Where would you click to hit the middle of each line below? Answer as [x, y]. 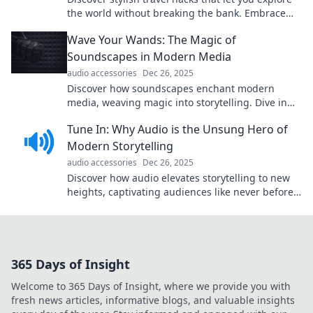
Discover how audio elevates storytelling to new [179, 178]
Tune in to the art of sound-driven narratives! [173, 206]
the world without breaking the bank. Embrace [176, 13]
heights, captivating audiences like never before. [182, 192]
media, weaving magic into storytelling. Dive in [177, 102]
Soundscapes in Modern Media [149, 57]
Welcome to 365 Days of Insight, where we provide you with [151, 286]
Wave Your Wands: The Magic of [152, 40]
